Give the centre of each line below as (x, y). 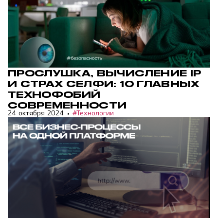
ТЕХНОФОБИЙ (54, 94)
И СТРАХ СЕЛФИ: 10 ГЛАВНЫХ (104, 84)
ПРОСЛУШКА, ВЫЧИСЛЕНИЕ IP (105, 73)
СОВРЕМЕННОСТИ (67, 105)
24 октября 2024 (36, 114)
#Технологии (93, 114)
